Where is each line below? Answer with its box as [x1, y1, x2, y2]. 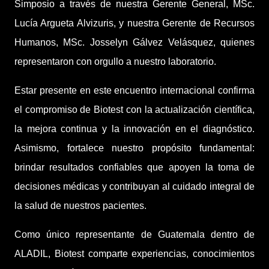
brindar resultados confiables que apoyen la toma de [14, 162, 255, 172]
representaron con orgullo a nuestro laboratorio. [14, 56, 216, 67]
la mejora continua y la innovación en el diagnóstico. [14, 123, 255, 134]
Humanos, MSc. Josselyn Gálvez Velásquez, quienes [14, 37, 255, 47]
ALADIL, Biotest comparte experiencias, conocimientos [14, 248, 255, 259]
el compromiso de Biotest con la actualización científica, [14, 104, 255, 115]
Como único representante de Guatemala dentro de [14, 229, 255, 240]
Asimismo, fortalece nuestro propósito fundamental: [14, 142, 255, 153]
